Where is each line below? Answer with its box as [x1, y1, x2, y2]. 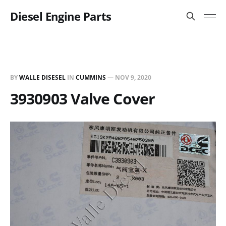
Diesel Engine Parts [10, 9, 111, 24]
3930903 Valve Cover [10, 88, 155, 109]
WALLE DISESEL [19, 73, 66, 82]
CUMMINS [76, 73, 106, 82]
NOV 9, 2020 [115, 73, 151, 82]
